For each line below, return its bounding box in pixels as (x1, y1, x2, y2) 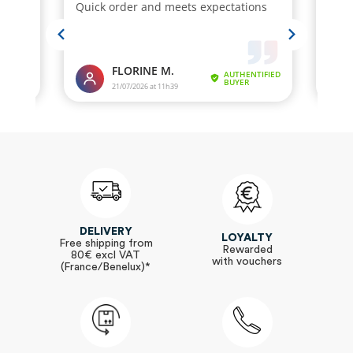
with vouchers (212, 255, 283, 267)
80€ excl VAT (71, 250, 141, 262)
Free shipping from (58, 238, 153, 250)
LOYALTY (221, 232, 273, 243)
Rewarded (221, 243, 273, 255)
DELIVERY (79, 226, 132, 238)
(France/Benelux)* (61, 262, 151, 273)
